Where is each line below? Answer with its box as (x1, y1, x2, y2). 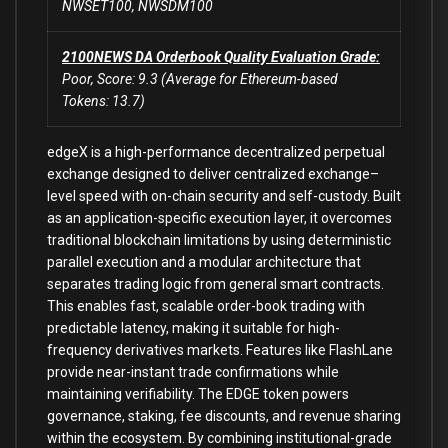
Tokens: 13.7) (62, 92, 145, 109)
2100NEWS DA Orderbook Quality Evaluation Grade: (62, 48, 380, 65)
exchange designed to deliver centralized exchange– (47, 165, 379, 182)
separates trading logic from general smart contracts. (47, 275, 384, 292)
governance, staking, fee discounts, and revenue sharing (47, 407, 401, 424)
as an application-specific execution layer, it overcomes (47, 209, 392, 226)
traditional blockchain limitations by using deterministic (47, 231, 391, 248)
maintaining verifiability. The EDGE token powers (47, 385, 349, 402)
